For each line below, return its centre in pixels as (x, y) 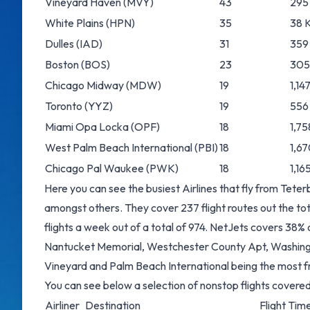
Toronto (64, 106)
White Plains (74, 23)
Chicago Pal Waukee (94, 168)
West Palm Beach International (119, 147)
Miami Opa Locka (87, 127)
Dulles (60, 44)
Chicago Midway (84, 85)
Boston (62, 64)
